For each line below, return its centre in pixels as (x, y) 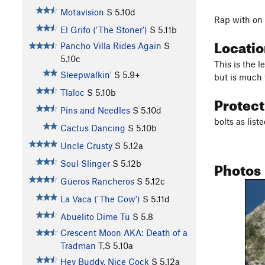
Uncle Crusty (86, 146)
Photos (237, 168)
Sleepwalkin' (86, 75)
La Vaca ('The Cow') (100, 199)
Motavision (82, 12)
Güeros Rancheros (97, 181)
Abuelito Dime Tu (95, 217)
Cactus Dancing (93, 128)
